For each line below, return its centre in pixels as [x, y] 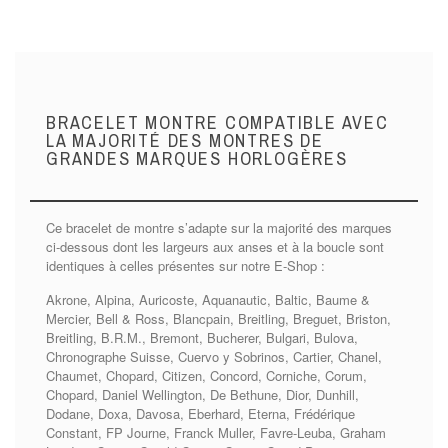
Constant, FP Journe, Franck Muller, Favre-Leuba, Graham [216, 433]
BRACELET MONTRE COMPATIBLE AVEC [217, 123]
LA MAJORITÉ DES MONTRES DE [185, 141]
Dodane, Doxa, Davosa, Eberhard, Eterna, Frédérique [200, 414]
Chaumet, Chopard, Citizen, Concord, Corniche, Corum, [206, 376]
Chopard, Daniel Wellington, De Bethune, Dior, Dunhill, [202, 395]
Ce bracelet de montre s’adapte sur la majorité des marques [219, 228]
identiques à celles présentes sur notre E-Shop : [185, 266]
